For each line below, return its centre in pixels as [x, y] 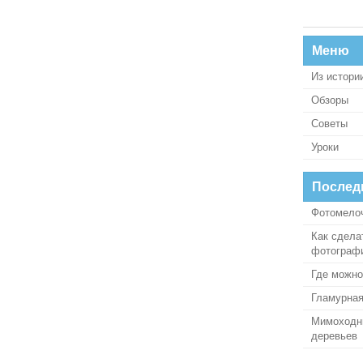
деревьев [334, 336]
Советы [329, 124]
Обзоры [330, 100]
